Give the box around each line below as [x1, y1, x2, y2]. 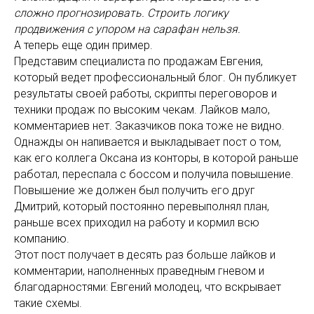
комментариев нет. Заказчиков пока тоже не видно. [14, 119, 285, 132]
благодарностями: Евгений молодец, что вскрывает [14, 280, 281, 294]
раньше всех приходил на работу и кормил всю [14, 216, 259, 229]
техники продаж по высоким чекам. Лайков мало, [14, 103, 270, 116]
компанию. [14, 232, 69, 245]
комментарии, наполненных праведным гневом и [14, 264, 264, 278]
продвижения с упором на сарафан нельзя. [14, 22, 240, 36]
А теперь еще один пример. [14, 39, 153, 52]
